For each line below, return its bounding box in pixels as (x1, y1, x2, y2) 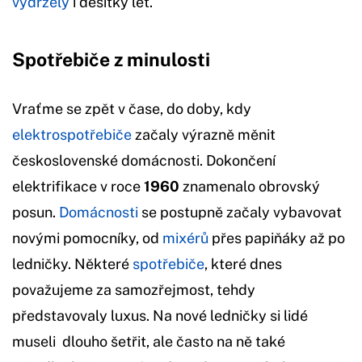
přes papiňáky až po (208, 229, 345, 246)
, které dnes (204, 255, 282, 272)
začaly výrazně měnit (135, 125, 276, 143)
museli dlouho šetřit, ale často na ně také (12, 332, 285, 350)
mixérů (159, 229, 208, 246)
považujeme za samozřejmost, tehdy (12, 280, 255, 298)
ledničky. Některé (12, 255, 129, 272)
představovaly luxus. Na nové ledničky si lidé (12, 306, 308, 324)
